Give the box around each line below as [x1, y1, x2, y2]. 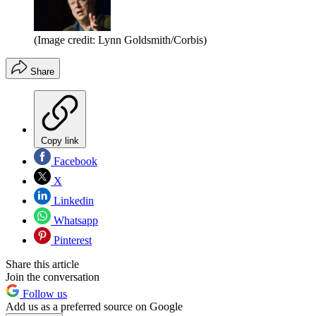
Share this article [6, 258, 79, 271]
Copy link [41, 135, 79, 147]
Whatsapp [51, 214, 98, 227]
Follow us [20, 288, 67, 300]
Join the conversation [6, 271, 99, 284]
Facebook [51, 155, 97, 168]
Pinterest [51, 234, 92, 247]
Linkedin [51, 195, 94, 207]
